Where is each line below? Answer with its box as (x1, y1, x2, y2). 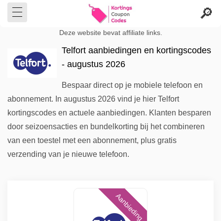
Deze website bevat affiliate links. (59, 29, 162, 37)
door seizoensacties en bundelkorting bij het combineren (7, 122, 205, 131)
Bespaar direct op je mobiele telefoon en (62, 81, 203, 89)
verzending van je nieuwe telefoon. (7, 150, 129, 158)
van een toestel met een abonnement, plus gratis (7, 136, 177, 145)
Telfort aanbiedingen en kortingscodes (62, 45, 211, 55)
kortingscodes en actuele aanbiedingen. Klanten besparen (7, 109, 211, 117)
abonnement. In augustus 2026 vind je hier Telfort (7, 95, 179, 103)
